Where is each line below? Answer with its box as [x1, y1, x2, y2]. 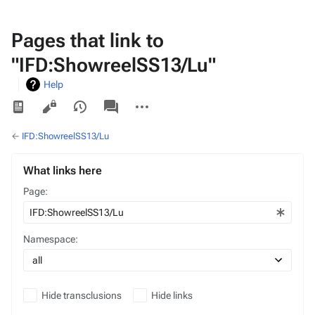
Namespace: [23, 233, 78, 245]
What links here [23, 164, 102, 177]
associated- [95, 94, 151, 105]
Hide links [151, 290, 193, 301]
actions [126, 105, 159, 116]
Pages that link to [11, 29, 164, 52]
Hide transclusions [41, 290, 122, 301]
